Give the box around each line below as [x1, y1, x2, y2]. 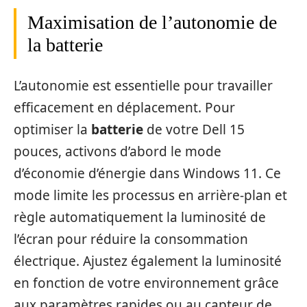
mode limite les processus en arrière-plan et [14, 186, 287, 204]
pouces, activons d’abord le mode [14, 142, 221, 160]
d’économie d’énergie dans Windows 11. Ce [14, 164, 281, 182]
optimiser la [14, 120, 91, 138]
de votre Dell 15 [143, 120, 245, 138]
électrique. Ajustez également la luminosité [14, 251, 282, 270]
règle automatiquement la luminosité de [14, 208, 266, 226]
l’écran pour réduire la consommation [14, 230, 248, 248]
